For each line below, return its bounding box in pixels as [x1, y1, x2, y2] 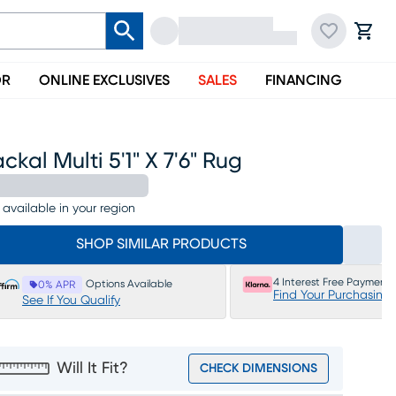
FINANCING [265, 73, 342, 88]
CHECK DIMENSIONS [200, 362, 317, 375]
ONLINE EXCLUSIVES [39, 73, 170, 88]
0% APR [38, 279, 75, 290]
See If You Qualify [22, 294, 120, 307]
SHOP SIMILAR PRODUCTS [75, 237, 247, 251]
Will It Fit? [57, 361, 128, 377]
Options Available [86, 278, 172, 289]
